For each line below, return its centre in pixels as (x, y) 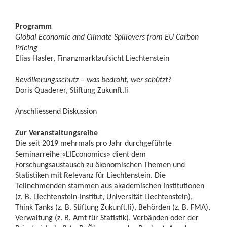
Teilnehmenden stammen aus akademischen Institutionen (110, 186)
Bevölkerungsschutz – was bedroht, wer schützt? (93, 79)
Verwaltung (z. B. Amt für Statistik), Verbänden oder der (107, 218)
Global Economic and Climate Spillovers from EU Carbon (107, 37)
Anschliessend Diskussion (56, 111)
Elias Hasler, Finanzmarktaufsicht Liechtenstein (92, 58)
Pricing (26, 47)
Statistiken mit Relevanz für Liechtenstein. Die (90, 175)
